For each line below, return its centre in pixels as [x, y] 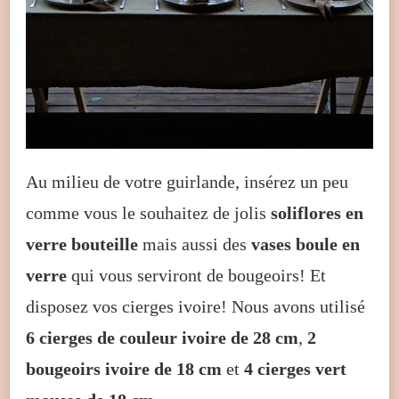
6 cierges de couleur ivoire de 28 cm [162, 337]
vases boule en [305, 244]
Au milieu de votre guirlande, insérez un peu [187, 181]
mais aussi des [195, 244]
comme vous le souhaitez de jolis [148, 212]
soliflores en [317, 212]
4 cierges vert [295, 368]
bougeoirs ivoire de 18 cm [124, 368]
